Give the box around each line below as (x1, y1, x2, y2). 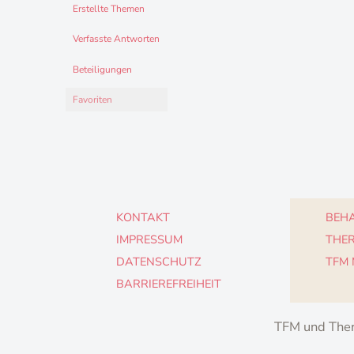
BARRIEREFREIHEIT (116, 275, 221, 292)
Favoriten (73, 92, 112, 106)
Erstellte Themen (73, 2, 145, 15)
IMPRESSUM (116, 231, 183, 247)
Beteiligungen (73, 62, 132, 76)
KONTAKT (116, 209, 170, 225)
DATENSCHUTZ (116, 253, 201, 269)
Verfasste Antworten (73, 32, 160, 46)
